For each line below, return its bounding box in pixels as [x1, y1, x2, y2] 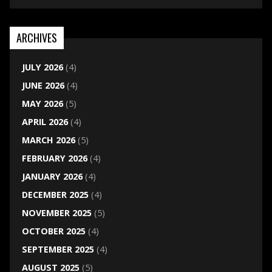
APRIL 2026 [21, 116, 68, 128]
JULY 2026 [21, 61, 63, 73]
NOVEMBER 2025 [21, 207, 92, 219]
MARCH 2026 [21, 134, 75, 146]
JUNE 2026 [21, 80, 64, 92]
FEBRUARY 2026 [21, 152, 87, 165]
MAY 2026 [21, 98, 63, 110]
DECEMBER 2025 [21, 189, 89, 201]
